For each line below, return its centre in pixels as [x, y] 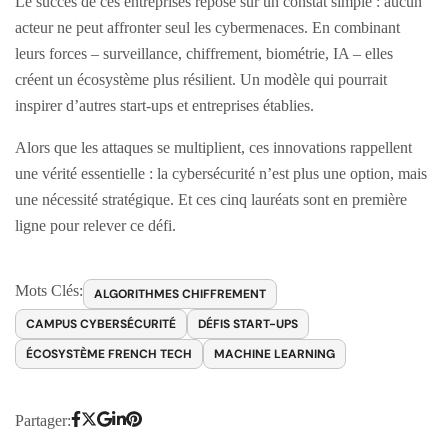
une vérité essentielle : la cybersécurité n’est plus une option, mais [221, 173]
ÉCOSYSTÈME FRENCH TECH [109, 353]
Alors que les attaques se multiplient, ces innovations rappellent [213, 147]
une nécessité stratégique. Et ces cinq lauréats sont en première [211, 199]
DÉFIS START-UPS [248, 323]
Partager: [43, 420]
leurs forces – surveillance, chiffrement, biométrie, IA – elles [204, 53]
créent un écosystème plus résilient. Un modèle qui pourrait [201, 79]
